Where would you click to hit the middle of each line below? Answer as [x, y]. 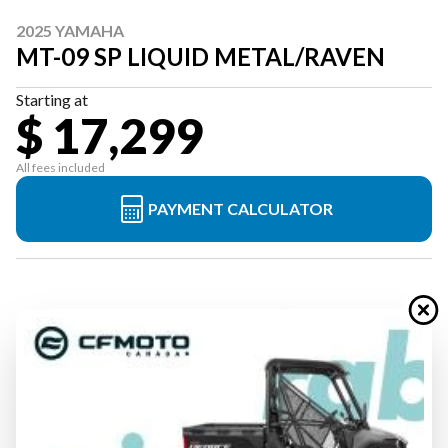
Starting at [52, 99]
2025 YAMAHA [70, 30]
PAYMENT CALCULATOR [240, 208]
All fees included [60, 167]
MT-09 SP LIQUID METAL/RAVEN [200, 56]
